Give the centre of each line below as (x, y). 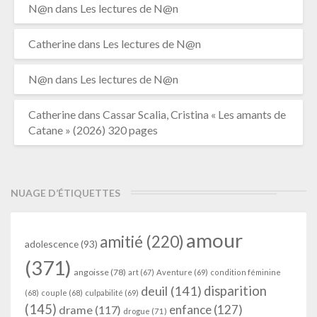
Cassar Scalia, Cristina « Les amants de (194, 114)
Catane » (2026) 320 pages (93, 130)
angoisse (91, 272)
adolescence (52, 244)
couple (54, 293)
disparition (235, 291)
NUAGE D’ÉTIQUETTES (65, 193)
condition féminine (246, 272)
